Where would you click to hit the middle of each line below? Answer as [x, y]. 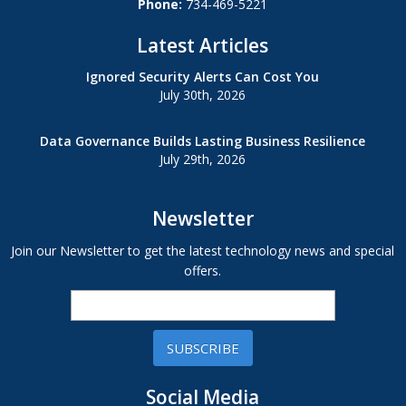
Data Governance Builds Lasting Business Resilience [203, 141]
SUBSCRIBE [203, 348]
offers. [203, 271]
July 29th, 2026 [203, 159]
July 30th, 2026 [203, 95]
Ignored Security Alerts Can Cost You [203, 77]
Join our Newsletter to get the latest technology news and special [203, 251]
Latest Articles [203, 45]
